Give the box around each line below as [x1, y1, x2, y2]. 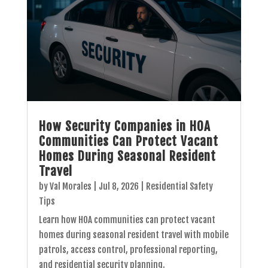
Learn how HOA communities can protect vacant [38, 214, 215, 226]
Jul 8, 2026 [98, 180, 139, 192]
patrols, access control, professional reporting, [38, 243, 218, 255]
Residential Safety [145, 180, 213, 192]
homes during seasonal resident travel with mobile [38, 229, 229, 240]
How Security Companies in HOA [38, 118, 211, 134]
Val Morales [49, 180, 92, 192]
